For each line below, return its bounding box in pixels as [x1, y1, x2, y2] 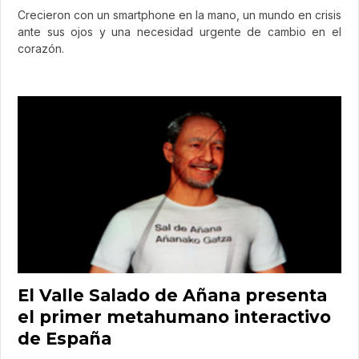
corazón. [18, 42, 64, 56]
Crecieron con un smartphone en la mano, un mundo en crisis [18, 8, 341, 22]
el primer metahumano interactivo [18, 306, 331, 327]
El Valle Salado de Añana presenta [18, 284, 327, 305]
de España [18, 328, 111, 349]
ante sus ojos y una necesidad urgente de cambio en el [18, 25, 341, 39]
